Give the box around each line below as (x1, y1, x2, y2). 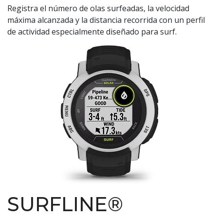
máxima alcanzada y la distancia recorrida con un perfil (7, 14, 205, 25)
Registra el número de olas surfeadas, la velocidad (7, 2, 189, 14)
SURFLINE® (7, 192, 123, 216)
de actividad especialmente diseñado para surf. (7, 26, 177, 37)
